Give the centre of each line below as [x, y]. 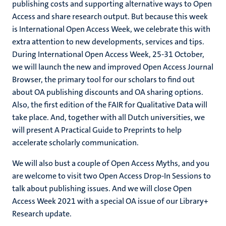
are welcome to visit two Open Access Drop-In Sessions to [111, 176]
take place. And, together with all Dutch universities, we [108, 117]
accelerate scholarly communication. [75, 143]
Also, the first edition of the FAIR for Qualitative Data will [110, 105]
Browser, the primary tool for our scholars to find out [103, 79]
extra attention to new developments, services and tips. [108, 42]
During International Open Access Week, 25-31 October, [108, 54]
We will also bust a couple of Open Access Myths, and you [111, 163]
